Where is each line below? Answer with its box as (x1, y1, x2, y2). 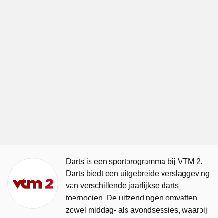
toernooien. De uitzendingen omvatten (66, 194, 197, 202)
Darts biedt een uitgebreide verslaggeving (66, 169, 210, 178)
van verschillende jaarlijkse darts (66, 182, 179, 190)
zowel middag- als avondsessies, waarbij (66, 206, 207, 214)
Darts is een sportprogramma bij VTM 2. (66, 157, 202, 165)
